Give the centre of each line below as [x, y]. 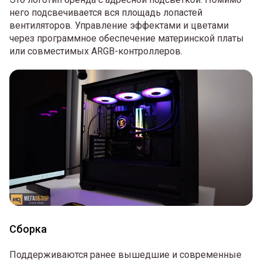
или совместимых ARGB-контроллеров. [96, 51]
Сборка [28, 229]
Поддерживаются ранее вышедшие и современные [125, 255]
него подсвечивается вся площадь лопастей [106, 12]
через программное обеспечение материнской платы [127, 38]
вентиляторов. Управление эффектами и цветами [119, 25]
